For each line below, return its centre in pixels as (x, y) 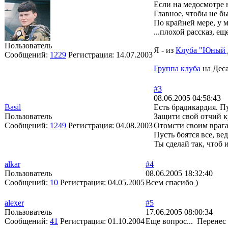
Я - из (165, 50)
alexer (14, 203)
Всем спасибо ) (172, 182)
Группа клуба (177, 68)
